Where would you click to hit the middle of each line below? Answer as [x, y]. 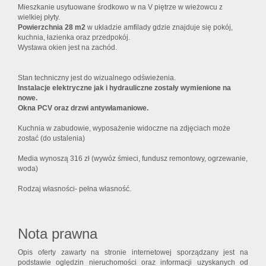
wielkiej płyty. [39, 18]
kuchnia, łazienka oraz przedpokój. [74, 38]
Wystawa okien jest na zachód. [67, 48]
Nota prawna [58, 234]
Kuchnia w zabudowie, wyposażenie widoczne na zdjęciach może [124, 129]
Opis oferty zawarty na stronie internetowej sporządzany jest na [133, 253]
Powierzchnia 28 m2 [53, 28]
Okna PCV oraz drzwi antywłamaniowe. [83, 108]
